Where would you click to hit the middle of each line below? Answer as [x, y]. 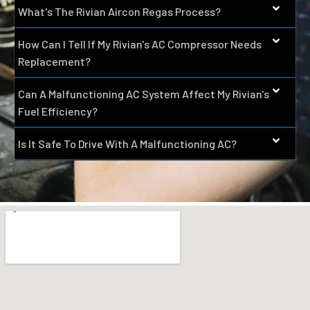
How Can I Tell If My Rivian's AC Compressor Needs [140, 44]
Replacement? [54, 61]
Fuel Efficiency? [58, 111]
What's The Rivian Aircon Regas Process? [119, 11]
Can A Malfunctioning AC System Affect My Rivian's [144, 93]
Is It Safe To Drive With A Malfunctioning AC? [127, 143]
